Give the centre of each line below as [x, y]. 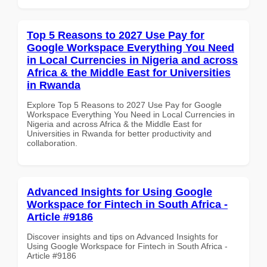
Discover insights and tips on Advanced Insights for [122, 236]
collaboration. [52, 143]
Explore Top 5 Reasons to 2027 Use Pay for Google [124, 105]
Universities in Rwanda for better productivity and [119, 133]
